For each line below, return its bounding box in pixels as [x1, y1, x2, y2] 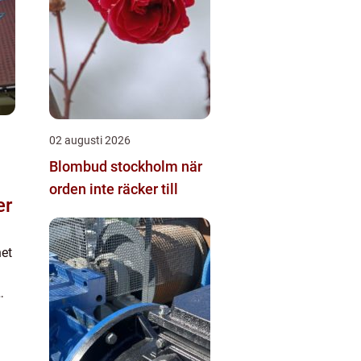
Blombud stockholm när [49, 158, 181, 175]
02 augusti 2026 [49, 134, 131, 147]
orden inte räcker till [49, 180, 178, 197]
